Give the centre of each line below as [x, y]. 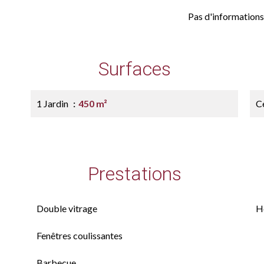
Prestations [134, 174]
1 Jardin [53, 103]
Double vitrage [67, 208]
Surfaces [134, 69]
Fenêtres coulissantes [80, 235]
